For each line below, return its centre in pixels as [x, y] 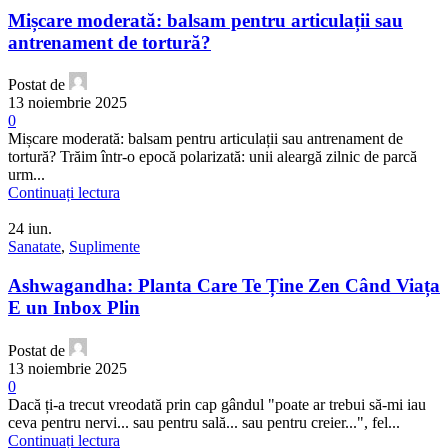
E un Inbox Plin [74, 308]
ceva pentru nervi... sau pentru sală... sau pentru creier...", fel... [204, 422]
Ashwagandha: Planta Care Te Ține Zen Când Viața [224, 286]
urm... [26, 175]
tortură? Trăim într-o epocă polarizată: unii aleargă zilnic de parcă [212, 157]
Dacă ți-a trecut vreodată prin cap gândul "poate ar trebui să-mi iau [217, 404]
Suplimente [104, 247]
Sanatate [34, 247]
